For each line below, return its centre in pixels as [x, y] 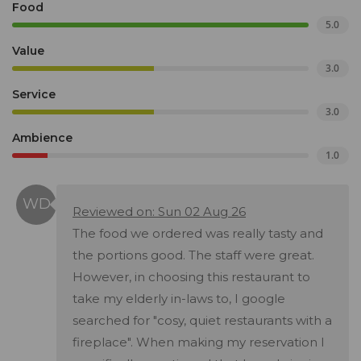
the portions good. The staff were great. [193, 255]
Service [34, 95]
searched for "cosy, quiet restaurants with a [202, 321]
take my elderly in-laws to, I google [179, 299]
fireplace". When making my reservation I [199, 342]
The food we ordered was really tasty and [198, 234]
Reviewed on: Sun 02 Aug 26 [159, 212]
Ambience [42, 138]
